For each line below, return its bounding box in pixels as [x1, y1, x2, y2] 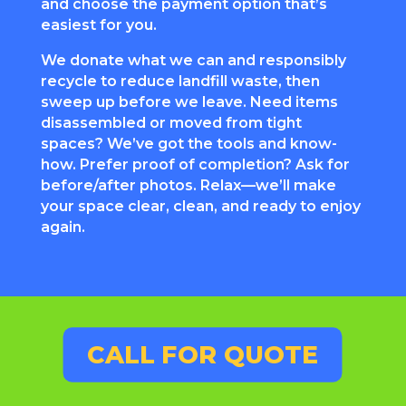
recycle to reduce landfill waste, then [40, 72, 320, 90]
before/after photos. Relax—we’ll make [40, 176, 336, 194]
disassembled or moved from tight [40, 113, 302, 131]
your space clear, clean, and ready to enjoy [40, 197, 361, 215]
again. [40, 217, 85, 236]
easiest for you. [40, 15, 157, 34]
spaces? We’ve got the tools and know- [40, 134, 337, 152]
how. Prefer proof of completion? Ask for [40, 155, 350, 173]
